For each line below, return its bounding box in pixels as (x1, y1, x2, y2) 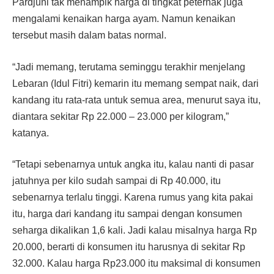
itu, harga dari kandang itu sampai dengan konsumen (12, 209, 242, 220)
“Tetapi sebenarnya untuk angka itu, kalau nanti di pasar (12, 159, 254, 170)
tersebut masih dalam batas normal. (12, 29, 166, 40)
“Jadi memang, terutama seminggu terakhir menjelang (12, 61, 245, 72)
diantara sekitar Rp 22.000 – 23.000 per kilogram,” (12, 111, 229, 122)
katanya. (12, 127, 49, 138)
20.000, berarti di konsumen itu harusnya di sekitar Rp (12, 242, 245, 253)
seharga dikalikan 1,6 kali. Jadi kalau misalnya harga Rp (12, 225, 257, 236)
